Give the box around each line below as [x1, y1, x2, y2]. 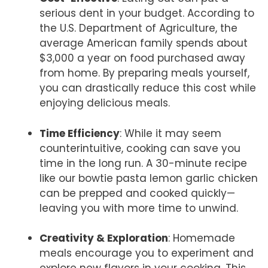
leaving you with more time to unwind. [39, 200, 238, 215]
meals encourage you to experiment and [39, 246, 254, 261]
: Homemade [168, 231, 235, 246]
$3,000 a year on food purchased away [39, 51, 245, 66]
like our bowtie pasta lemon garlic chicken [39, 170, 258, 185]
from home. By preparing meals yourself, [39, 66, 249, 81]
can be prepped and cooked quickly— [39, 185, 235, 200]
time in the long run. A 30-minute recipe [39, 156, 247, 170]
